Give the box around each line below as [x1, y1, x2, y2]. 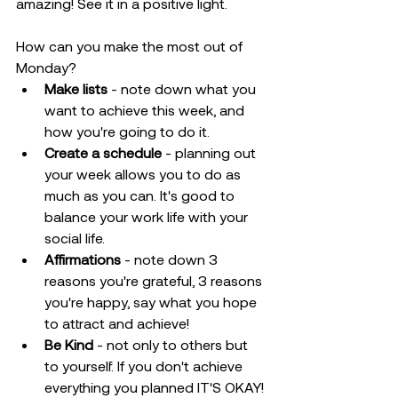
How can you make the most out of [16, 37, 246, 54]
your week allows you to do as [44, 165, 244, 182]
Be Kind [44, 336, 93, 353]
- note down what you [107, 80, 259, 97]
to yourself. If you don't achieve [44, 357, 246, 374]
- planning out [162, 144, 259, 161]
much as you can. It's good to [44, 187, 238, 203]
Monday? [16, 59, 76, 76]
